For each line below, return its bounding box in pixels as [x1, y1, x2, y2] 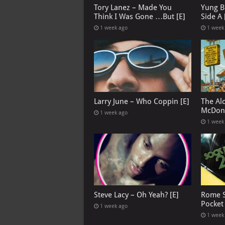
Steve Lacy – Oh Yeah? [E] [94, 190, 179, 199]
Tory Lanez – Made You [94, 3, 172, 13]
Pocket [200, 199, 223, 208]
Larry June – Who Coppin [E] [94, 96, 189, 106]
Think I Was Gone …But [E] [94, 12, 185, 22]
